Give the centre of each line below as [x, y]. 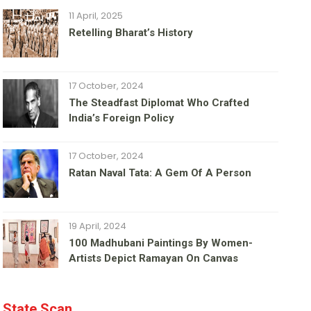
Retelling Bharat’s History [131, 33]
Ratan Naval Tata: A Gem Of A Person [160, 173]
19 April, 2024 [98, 226]
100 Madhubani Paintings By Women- [161, 243]
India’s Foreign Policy [122, 118]
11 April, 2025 [96, 16]
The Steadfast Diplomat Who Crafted [159, 103]
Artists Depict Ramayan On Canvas [154, 259]
